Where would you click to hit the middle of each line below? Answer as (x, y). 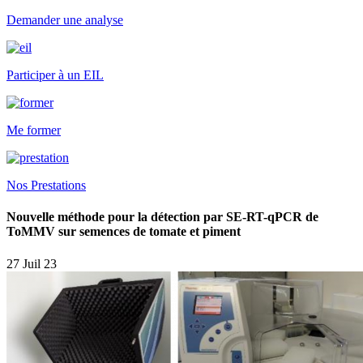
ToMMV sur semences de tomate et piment (124, 232)
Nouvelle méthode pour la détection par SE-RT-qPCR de (162, 217)
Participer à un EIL (55, 75)
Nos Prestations (46, 185)
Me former (34, 130)
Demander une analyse (65, 20)
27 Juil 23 (32, 263)
